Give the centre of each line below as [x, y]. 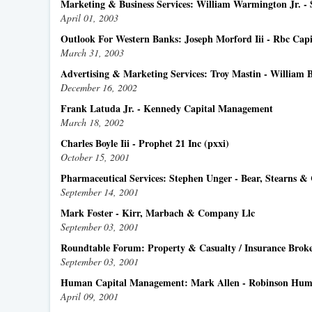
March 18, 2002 [92, 122]
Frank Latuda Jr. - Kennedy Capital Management [167, 108]
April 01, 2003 [89, 18]
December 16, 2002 [99, 87]
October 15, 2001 [95, 157]
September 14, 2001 [100, 192]
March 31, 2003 [92, 53]
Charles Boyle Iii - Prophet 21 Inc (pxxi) [145, 143]
